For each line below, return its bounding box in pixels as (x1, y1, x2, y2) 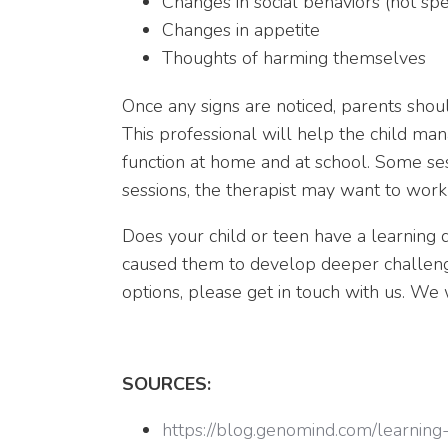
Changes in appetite (162, 18, 320, 42)
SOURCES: (122, 372, 211, 396)
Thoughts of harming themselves (162, 46, 426, 70)
